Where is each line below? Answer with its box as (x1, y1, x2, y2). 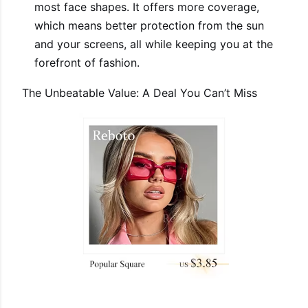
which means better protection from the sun (34, 19, 264, 32)
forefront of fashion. (34, 56, 140, 69)
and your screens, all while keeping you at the (34, 37, 273, 51)
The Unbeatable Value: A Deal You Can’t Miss (22, 86, 257, 100)
